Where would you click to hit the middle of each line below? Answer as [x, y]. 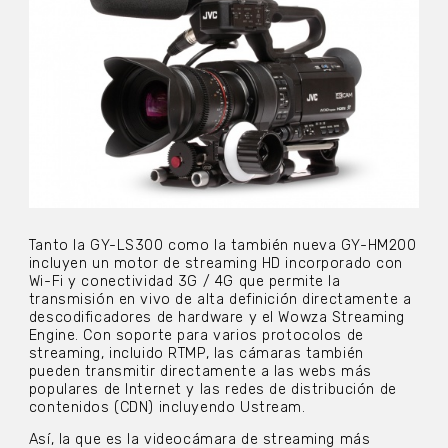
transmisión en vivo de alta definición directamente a [220, 299]
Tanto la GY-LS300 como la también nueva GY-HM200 [222, 245]
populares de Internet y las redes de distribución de [212, 389]
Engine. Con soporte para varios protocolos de [196, 335]
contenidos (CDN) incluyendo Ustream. [167, 407]
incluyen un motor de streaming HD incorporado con [216, 263]
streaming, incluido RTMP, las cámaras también [196, 353]
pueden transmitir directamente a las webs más [200, 371]
